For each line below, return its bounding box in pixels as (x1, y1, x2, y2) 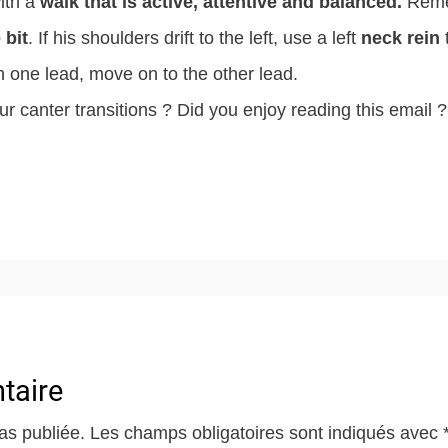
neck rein (356, 27, 441, 48)
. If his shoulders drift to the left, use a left (28, 27, 357, 48)
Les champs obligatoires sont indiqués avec (90, 422, 444, 443)
